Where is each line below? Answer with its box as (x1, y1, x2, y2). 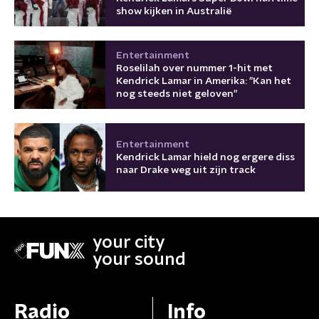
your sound (93, 251, 186, 268)
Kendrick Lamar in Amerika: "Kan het (116, 75, 291, 86)
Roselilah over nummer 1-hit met (116, 63, 273, 73)
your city (93, 234, 165, 251)
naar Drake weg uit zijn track (116, 164, 256, 175)
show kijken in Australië (116, 6, 232, 16)
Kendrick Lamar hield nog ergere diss (116, 152, 295, 162)
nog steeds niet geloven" (116, 88, 237, 99)
